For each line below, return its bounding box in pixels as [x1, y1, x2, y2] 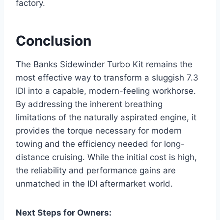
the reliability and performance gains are [16, 165, 176, 176]
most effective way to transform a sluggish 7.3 [16, 73, 198, 83]
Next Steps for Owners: [16, 208, 111, 218]
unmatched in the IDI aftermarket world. [16, 179, 173, 189]
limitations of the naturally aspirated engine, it [16, 112, 196, 123]
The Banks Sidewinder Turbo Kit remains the [16, 59, 192, 70]
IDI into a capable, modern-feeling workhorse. [16, 86, 196, 96]
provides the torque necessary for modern [16, 126, 182, 136]
